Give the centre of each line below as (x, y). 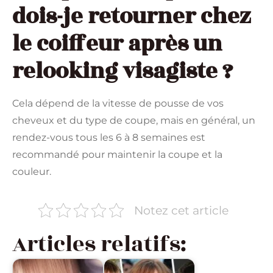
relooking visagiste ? (122, 71)
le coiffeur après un (117, 44)
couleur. (32, 171)
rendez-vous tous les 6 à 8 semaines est (109, 137)
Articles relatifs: (99, 244)
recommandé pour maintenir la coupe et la (117, 154)
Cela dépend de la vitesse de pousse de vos (118, 103)
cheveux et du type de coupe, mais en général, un (134, 120)
